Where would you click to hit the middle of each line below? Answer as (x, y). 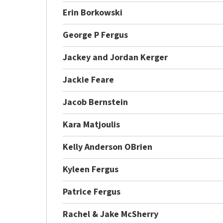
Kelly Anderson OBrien (108, 147)
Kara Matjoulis (92, 124)
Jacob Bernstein (96, 102)
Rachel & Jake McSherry (111, 214)
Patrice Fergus (92, 192)
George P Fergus (96, 35)
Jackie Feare (89, 80)
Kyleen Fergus (91, 169)
